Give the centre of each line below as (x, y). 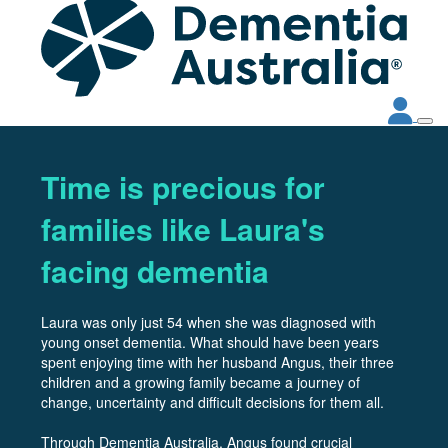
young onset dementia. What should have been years (210, 341)
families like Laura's (183, 228)
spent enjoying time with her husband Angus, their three (217, 361)
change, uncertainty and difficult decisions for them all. (212, 401)
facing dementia (155, 270)
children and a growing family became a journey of (200, 381)
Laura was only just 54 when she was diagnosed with (208, 321)
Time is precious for (183, 186)
